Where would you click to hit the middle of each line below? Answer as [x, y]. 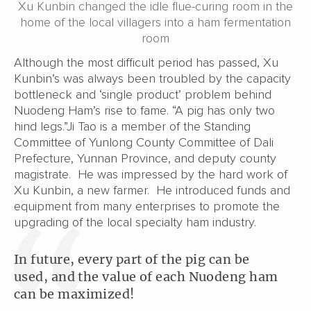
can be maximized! [74, 294]
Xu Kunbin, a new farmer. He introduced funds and [152, 190]
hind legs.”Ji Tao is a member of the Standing [132, 126]
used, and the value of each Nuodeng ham [146, 276]
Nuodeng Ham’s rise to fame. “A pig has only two [144, 110]
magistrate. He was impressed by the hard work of [151, 174]
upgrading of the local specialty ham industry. [135, 222]
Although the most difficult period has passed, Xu [146, 62]
